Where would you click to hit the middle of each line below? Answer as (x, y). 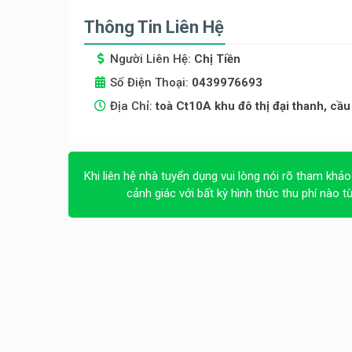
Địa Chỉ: (133, 106)
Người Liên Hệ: (152, 59)
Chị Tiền (217, 59)
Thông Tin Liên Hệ (154, 27)
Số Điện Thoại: (151, 83)
